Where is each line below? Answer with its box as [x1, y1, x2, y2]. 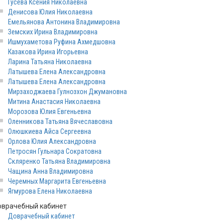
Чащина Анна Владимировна [8, 167, 93, 175]
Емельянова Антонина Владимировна [8, 18, 120, 26]
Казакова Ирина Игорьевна [8, 48, 88, 56]
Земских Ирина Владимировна [8, 28, 98, 36]
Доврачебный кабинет [8, 212, 75, 220]
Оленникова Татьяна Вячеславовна [8, 117, 112, 125]
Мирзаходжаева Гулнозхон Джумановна [8, 88, 127, 96]
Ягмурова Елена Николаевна [8, 187, 92, 195]
